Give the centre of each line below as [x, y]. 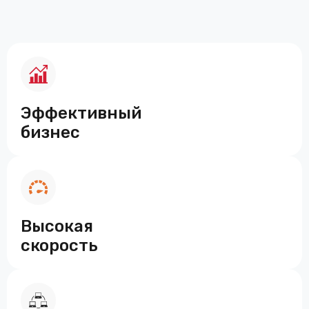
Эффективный [81, 113]
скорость [59, 246]
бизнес [50, 133]
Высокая [57, 227]
